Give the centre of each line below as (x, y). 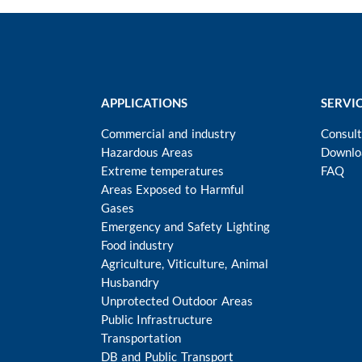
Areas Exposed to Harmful (172, 189)
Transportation (141, 337)
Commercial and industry (168, 133)
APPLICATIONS (144, 102)
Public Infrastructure (157, 319)
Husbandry (130, 282)
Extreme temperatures (162, 170)
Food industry (137, 244)
